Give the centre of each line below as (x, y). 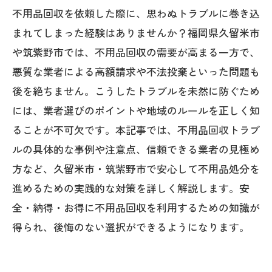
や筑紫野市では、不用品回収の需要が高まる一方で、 (136, 52)
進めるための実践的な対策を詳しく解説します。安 (131, 188)
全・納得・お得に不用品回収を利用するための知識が (136, 207)
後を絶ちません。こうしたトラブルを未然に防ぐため (136, 91)
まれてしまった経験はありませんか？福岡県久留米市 (136, 32)
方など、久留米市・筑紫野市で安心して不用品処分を (136, 168)
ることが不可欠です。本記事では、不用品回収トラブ (136, 130)
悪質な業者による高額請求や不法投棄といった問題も (136, 71)
